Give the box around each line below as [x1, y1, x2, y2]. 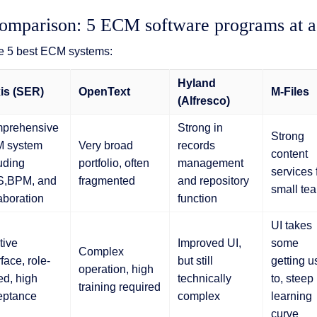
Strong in [177, 121, 223, 134]
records [177, 139, 215, 151]
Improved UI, [177, 236, 241, 249]
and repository [177, 174, 249, 187]
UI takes [270, 219, 312, 231]
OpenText [78, 85, 130, 98]
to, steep [270, 272, 313, 284]
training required [78, 280, 161, 293]
